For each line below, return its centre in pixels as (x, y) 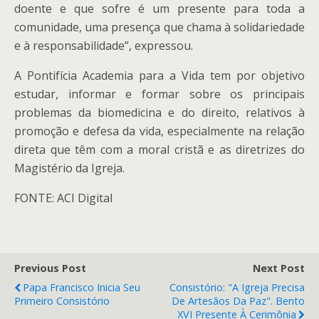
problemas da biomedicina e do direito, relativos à (159, 113)
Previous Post (50, 268)
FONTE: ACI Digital (63, 198)
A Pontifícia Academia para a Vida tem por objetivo (159, 75)
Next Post (279, 268)
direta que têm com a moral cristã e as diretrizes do (159, 150)
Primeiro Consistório (62, 301)
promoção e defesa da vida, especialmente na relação (159, 131)
